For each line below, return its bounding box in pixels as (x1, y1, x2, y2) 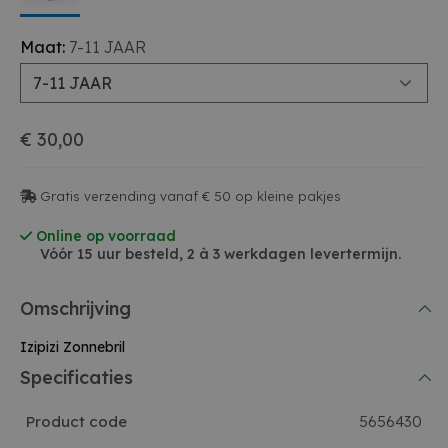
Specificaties (20, 366, 133, 390)
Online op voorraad (32, 227, 176, 246)
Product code (26, 412, 127, 432)
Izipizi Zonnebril (20, 338, 125, 357)
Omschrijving (20, 297, 131, 321)
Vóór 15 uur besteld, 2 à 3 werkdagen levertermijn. (40, 245, 401, 264)
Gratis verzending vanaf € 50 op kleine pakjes (40, 188, 341, 205)
